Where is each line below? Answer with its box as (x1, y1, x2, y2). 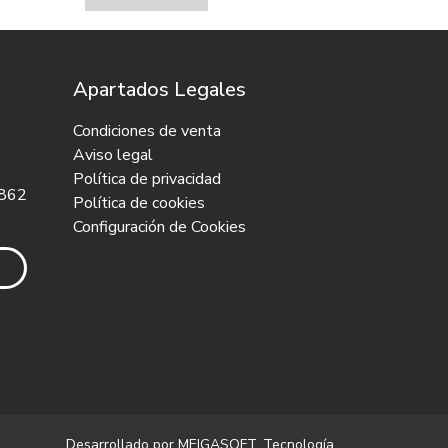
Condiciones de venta (73, 120, 221, 143)
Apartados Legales (73, 76, 246, 104)
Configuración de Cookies (73, 216, 246, 239)
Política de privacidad (73, 168, 221, 191)
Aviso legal (73, 144, 153, 167)
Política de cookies (73, 192, 205, 215)
